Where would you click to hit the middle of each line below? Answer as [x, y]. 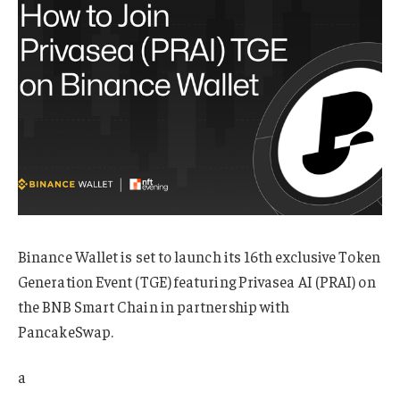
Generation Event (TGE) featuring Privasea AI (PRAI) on [197, 281]
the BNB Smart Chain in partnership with [154, 306]
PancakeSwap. [67, 331]
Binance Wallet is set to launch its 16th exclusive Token [199, 256]
